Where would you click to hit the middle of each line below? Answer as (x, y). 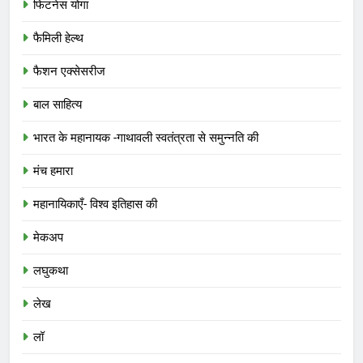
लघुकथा (51, 270)
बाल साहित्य (58, 104)
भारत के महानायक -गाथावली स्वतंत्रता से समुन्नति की (146, 137)
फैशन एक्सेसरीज (69, 71)
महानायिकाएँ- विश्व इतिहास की (95, 204)
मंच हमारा (53, 171)
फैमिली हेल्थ (58, 38)
